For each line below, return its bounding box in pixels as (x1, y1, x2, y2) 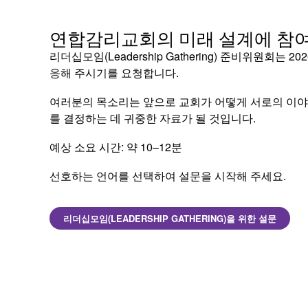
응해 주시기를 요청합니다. (49, 64, 179, 80)
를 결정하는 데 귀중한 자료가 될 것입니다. (49, 109, 256, 126)
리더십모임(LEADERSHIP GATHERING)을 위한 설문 (63, 211, 276, 225)
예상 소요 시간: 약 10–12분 (49, 138, 182, 155)
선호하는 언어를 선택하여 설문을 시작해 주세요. (49, 167, 289, 184)
